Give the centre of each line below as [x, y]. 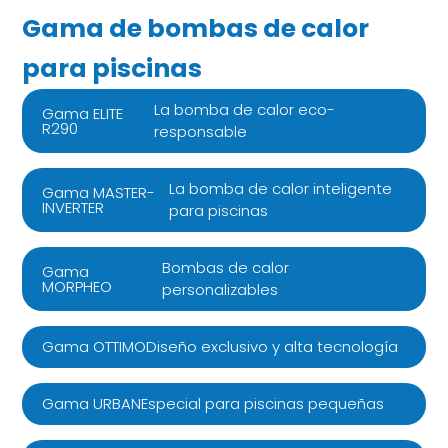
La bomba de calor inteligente [281, 188]
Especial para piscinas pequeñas [263, 403]
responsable [200, 131]
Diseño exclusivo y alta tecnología [272, 346]
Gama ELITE [83, 113]
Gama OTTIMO [94, 347]
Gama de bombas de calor [196, 28]
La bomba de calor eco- [244, 109]
